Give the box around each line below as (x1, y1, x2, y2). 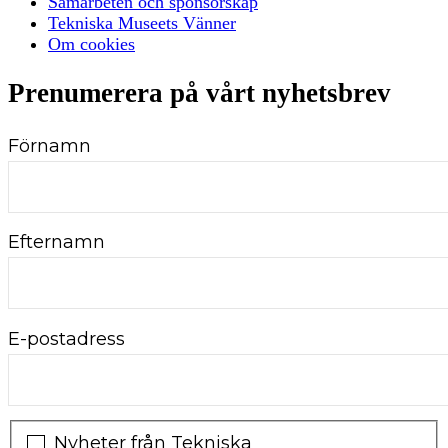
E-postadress (8, 327, 125, 350)
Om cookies (48, 34, 135, 55)
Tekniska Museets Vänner (48, 13, 236, 34)
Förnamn (8, 134, 91, 157)
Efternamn (8, 231, 105, 254)
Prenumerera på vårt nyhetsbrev (8, 77, 391, 108)
